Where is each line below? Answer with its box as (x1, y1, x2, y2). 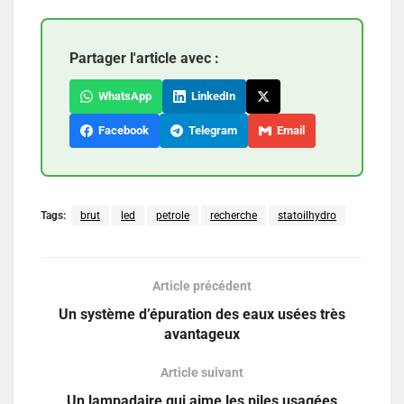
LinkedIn (186, 88, 235, 103)
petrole (156, 208, 189, 222)
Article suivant (161, 364, 243, 380)
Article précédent (152, 278, 252, 293)
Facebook (93, 123, 149, 137)
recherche (210, 208, 257, 222)
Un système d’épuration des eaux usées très (59, 305, 345, 323)
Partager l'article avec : (69, 49, 219, 67)
